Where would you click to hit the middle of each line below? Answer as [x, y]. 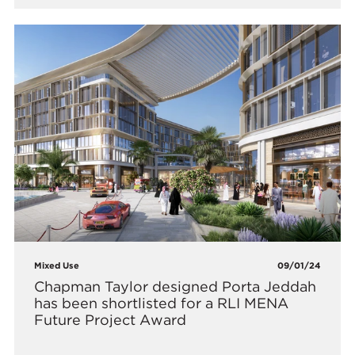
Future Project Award [111, 319]
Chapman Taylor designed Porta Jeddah [176, 286]
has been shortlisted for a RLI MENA [162, 303]
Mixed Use [57, 265]
